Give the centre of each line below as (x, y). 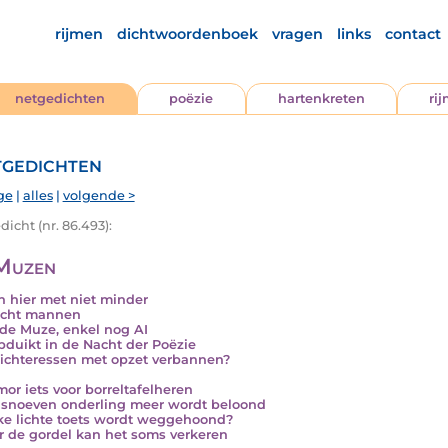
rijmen (78, 34)
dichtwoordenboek (187, 34)
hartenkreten (321, 98)
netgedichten (60, 98)
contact (412, 34)
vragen (297, 34)
